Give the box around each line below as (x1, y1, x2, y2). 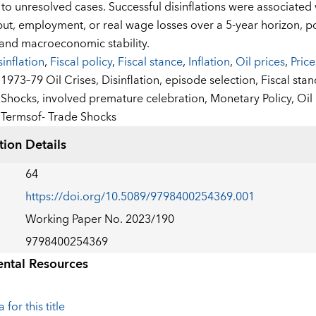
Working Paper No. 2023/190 (25, 209, 174, 230)
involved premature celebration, (42, 89, 210, 109)
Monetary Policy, (209, 89, 297, 109)
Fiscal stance (117, 52, 183, 73)
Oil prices (235, 52, 285, 73)
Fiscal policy (49, 52, 112, 73)
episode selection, (164, 71, 261, 91)
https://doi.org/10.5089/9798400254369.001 (25, 187, 255, 207)
